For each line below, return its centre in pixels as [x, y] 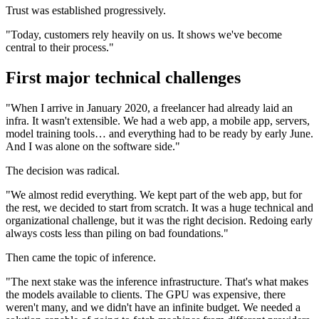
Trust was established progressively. [86, 11]
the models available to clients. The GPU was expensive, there [146, 294]
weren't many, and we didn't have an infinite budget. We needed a [153, 307]
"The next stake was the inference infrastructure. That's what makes [157, 281]
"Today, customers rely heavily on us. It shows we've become [144, 35]
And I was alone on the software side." [93, 146]
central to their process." [60, 48]
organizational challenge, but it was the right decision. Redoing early [159, 220]
